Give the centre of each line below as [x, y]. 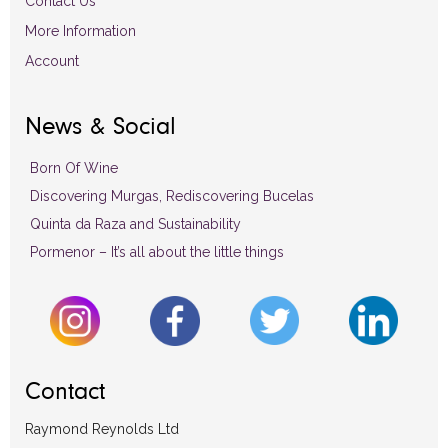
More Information [80, 30]
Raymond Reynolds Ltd [102, 428]
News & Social [100, 127]
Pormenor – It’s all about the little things [157, 251]
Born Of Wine [74, 167]
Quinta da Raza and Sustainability [135, 223]
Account [52, 60]
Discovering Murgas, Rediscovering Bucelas [172, 195]
